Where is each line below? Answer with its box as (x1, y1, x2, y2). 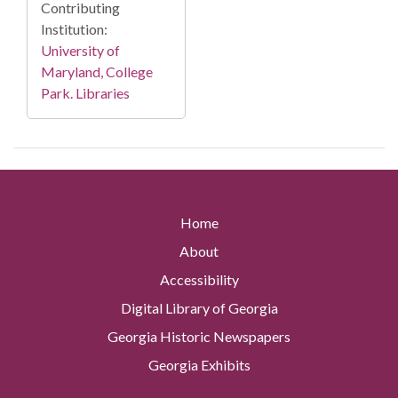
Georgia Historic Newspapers (107, 328, 291, 346)
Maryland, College (41, 63, 153, 81)
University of (41, 42, 120, 60)
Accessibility (159, 271, 239, 289)
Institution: (41, 20, 107, 38)
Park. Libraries (41, 84, 130, 102)
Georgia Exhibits (147, 356, 251, 374)
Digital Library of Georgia (120, 299, 278, 317)
